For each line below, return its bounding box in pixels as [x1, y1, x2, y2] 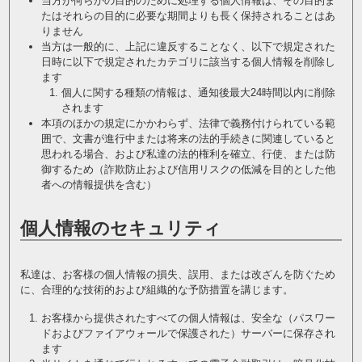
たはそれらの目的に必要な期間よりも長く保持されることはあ [40, 10, 335, 22]
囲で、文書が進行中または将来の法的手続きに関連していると [40, 133, 335, 145]
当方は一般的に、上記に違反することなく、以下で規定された [40, 40, 335, 53]
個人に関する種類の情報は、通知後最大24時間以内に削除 [61, 86, 336, 99]
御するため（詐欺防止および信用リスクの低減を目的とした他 [40, 163, 335, 175]
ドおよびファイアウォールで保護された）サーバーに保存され [40, 327, 335, 339]
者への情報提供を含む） [40, 179, 157, 191]
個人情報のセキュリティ [19, 218, 221, 238]
